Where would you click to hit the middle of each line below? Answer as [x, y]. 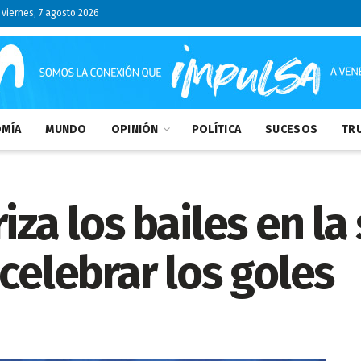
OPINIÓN [135, 129]
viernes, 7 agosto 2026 [50, 13]
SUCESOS [292, 129]
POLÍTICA [216, 129]
